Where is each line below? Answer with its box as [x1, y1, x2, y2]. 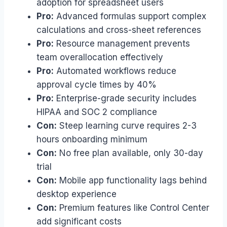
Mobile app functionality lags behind [57, 175, 207, 185]
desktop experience [36, 188, 117, 199]
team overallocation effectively [36, 52, 163, 62]
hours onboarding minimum [36, 134, 147, 144]
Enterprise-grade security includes [54, 93, 197, 103]
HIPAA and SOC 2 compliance [36, 106, 157, 117]
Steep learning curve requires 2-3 [57, 120, 197, 131]
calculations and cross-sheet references [36, 24, 201, 35]
